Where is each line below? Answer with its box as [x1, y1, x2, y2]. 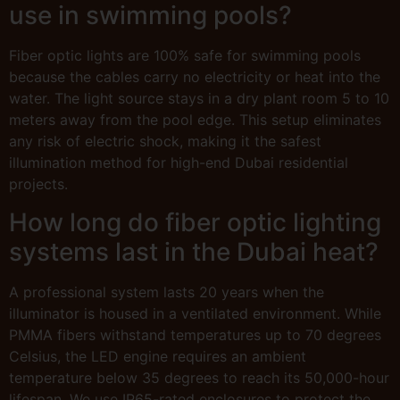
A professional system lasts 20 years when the [9, 282, 324, 301]
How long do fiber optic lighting [9, 206, 381, 237]
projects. [9, 175, 68, 194]
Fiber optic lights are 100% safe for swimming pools [9, 46, 361, 65]
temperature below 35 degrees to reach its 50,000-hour [9, 368, 389, 387]
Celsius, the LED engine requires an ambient [9, 346, 306, 365]
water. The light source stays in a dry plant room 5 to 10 [9, 89, 389, 108]
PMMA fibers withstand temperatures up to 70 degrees [9, 325, 381, 344]
